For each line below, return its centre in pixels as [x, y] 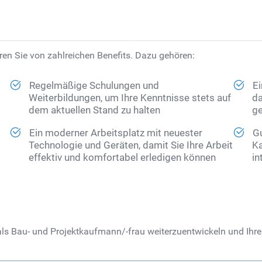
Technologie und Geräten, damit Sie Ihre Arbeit [131, 146]
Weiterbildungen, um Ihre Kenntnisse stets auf [130, 98]
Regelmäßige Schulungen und [94, 86]
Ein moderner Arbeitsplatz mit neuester [116, 133]
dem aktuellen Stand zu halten [95, 111]
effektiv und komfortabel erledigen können [123, 158]
